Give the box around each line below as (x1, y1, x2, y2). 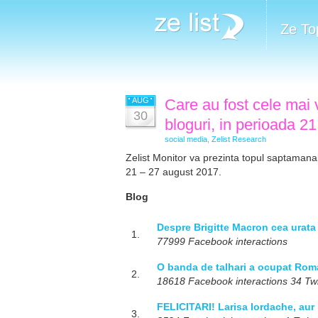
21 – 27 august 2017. (126, 166, 221, 177)
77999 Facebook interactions (157, 236, 287, 247)
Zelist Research (212, 135, 266, 143)
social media (165, 135, 207, 143)
